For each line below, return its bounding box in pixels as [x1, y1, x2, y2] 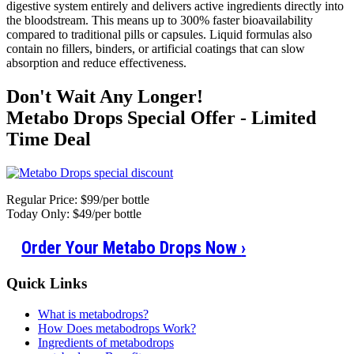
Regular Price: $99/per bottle [6, 193, 149, 207]
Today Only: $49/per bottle [6, 207, 141, 221]
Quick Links [6, 275, 87, 292]
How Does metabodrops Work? [38, 321, 196, 335]
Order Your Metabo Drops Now [21, 236, 242, 258]
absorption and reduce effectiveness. [6, 56, 186, 70]
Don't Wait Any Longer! [6, 86, 203, 107]
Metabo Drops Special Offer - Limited [6, 107, 316, 129]
